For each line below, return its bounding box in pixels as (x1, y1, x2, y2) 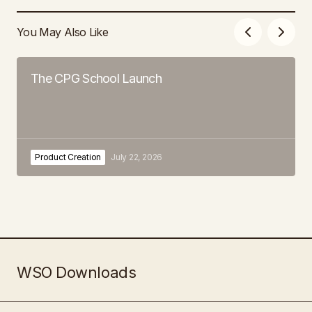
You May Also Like (17, 24, 109, 39)
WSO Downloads (17, 263, 136, 281)
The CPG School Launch (31, 71, 162, 86)
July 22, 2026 (111, 152, 163, 162)
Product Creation (35, 152, 102, 162)
